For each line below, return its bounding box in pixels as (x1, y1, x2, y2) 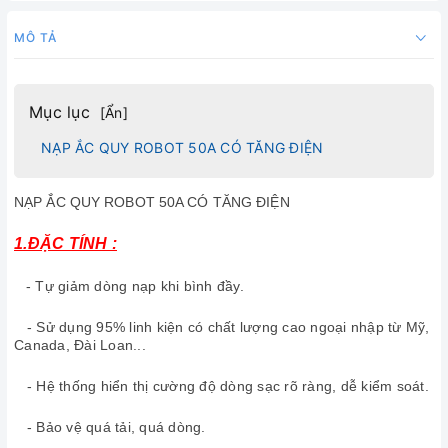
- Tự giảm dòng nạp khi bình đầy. (17, 277, 244, 294)
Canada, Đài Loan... (14, 336, 150, 353)
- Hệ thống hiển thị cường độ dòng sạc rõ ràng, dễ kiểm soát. (14, 377, 429, 394)
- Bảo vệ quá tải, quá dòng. (14, 418, 206, 435)
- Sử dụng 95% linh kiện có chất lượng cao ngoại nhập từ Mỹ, (14, 318, 430, 335)
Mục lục (29, 102, 90, 123)
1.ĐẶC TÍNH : (14, 234, 117, 252)
